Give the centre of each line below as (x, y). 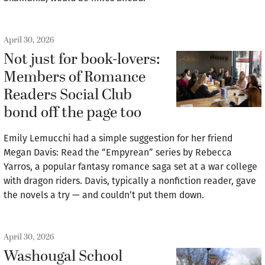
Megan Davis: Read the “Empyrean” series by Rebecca (118, 152)
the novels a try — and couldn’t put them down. (104, 195)
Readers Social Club (68, 95)
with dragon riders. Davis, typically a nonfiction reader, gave (130, 180)
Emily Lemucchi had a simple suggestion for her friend (118, 138)
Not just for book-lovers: (82, 59)
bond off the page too (72, 113)
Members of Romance (75, 77)
